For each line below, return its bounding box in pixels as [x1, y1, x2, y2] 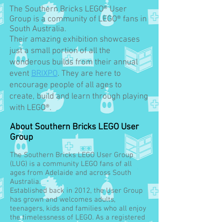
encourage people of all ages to [9, 80, 122, 90]
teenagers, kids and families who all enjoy [10, 204, 146, 213]
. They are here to [57, 69, 121, 79]
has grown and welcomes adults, [10, 195, 115, 204]
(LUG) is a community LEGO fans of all [10, 160, 132, 168]
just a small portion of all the [9, 46, 111, 56]
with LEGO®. [9, 103, 52, 113]
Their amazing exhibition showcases [9, 35, 140, 45]
